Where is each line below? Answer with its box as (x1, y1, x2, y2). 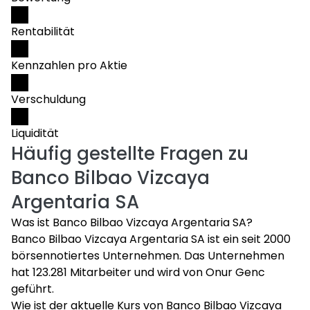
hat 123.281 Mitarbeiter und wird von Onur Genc (11, 264, 265, 280)
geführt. (11, 281, 54, 297)
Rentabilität (11, 24, 75, 39)
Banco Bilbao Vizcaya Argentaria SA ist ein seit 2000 (11, 231, 291, 247)
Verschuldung (11, 91, 86, 107)
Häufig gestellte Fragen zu (11, 141, 248, 166)
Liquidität (11, 125, 59, 141)
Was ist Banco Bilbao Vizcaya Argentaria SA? (11, 215, 253, 230)
